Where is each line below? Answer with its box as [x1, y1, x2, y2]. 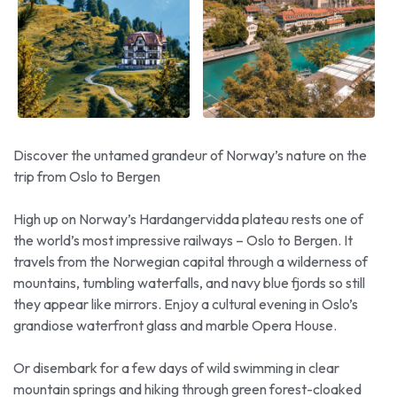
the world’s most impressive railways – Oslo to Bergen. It [13, 230, 353, 249]
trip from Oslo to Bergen [13, 167, 160, 185]
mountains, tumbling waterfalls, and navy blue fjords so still [13, 273, 365, 292]
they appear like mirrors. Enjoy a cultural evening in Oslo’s [13, 294, 358, 313]
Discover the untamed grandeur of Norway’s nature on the [13, 145, 367, 164]
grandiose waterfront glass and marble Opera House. [13, 315, 337, 334]
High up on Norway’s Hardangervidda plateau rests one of [13, 209, 363, 228]
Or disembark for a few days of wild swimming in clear [13, 358, 339, 377]
